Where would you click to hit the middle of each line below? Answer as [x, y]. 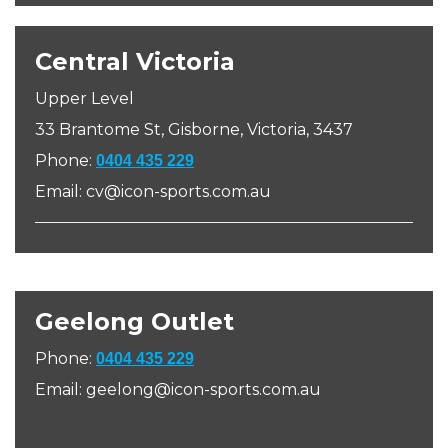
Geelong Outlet [134, 321]
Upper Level [84, 98]
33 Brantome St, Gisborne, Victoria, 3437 [194, 129]
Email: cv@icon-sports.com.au [153, 191]
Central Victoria [135, 61]
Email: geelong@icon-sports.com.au [178, 389]
